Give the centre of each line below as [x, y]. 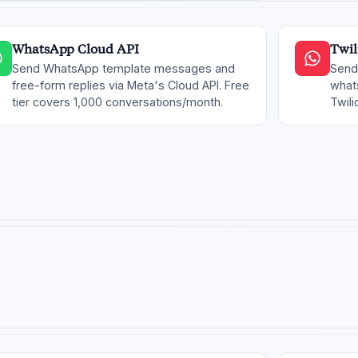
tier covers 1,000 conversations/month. [117, 102]
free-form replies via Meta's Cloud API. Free [131, 85]
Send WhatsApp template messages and [123, 68]
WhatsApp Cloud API [76, 49]
